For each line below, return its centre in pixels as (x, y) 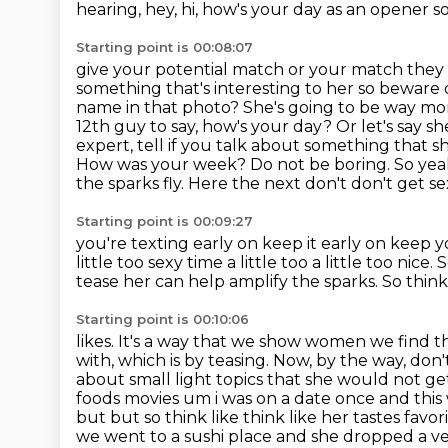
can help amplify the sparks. (268, 281)
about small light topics (171, 379)
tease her (115, 281)
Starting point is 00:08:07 (164, 47)
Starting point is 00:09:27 (164, 221)
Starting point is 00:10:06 (162, 319)
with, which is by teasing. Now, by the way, (243, 360)
